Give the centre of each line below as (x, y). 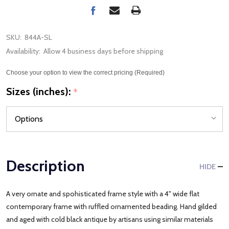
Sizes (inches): (40, 91)
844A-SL (38, 37)
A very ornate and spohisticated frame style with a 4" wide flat (103, 193)
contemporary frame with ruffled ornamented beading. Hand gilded (111, 206)
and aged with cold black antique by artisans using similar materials (110, 219)
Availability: (23, 51)
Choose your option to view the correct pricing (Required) (85, 73)
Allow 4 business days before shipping (103, 51)
